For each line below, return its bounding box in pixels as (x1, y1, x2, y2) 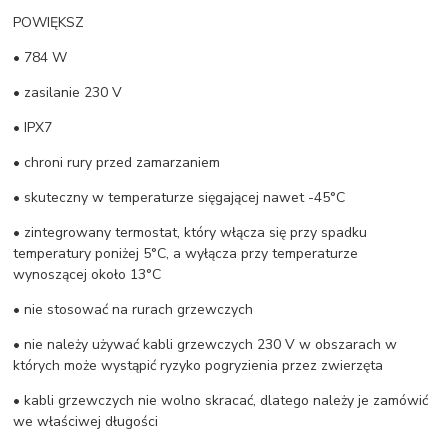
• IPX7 (13, 117, 53, 137)
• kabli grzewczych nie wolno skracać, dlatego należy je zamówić (13, 390, 429, 410)
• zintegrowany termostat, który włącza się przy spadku (13, 222, 368, 242)
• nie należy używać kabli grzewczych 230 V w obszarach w (13, 334, 398, 354)
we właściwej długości (13, 411, 159, 431)
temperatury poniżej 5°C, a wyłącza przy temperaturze (13, 243, 359, 263)
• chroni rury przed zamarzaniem (13, 152, 221, 172)
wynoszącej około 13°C (13, 264, 162, 284)
